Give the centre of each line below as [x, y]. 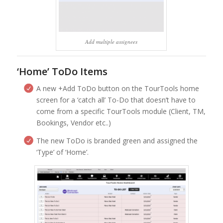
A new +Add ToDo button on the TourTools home [117, 88]
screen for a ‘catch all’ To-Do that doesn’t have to [116, 100]
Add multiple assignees [111, 41]
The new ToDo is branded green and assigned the [117, 140]
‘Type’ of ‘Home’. [62, 152]
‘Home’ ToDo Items [62, 71]
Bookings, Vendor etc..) [73, 122]
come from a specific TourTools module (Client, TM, [121, 111]
